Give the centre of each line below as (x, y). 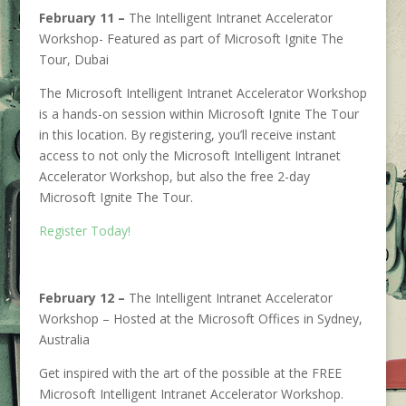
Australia (64, 339)
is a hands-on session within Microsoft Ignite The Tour (198, 114)
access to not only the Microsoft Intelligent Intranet (189, 155)
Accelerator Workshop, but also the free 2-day (174, 176)
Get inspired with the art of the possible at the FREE (190, 373)
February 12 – (82, 298)
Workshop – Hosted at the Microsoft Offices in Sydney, (200, 319)
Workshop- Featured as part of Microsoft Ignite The (191, 39)
